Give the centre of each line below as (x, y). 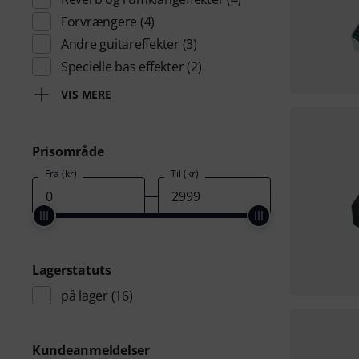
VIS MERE (87, 94)
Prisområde (68, 151)
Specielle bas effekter (123, 67)
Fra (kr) (61, 173)
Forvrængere (99, 22)
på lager (85, 296)
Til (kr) (184, 173)
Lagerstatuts (72, 270)
